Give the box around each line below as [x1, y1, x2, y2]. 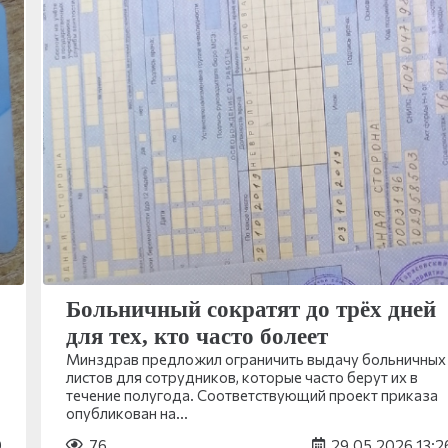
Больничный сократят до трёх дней [65, 296, 436, 322]
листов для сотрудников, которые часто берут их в [65, 367, 418, 386]
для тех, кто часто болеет [65, 323, 328, 349]
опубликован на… [65, 403, 188, 422]
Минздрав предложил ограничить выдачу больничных [65, 349, 446, 368]
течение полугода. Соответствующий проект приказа [65, 385, 438, 404]
